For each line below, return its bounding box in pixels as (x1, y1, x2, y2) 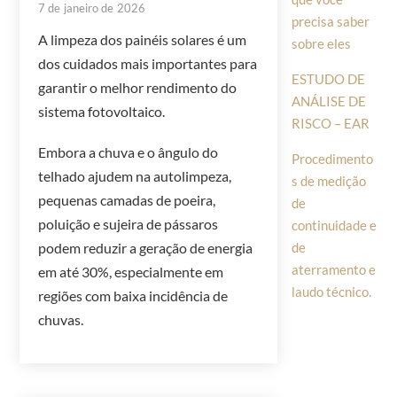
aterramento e (291, 261, 376, 278)
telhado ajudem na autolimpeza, (38, 167, 232, 185)
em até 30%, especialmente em (38, 263, 224, 281)
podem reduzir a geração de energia (38, 239, 253, 257)
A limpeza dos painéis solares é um (38, 31, 247, 49)
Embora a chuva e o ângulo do (38, 144, 219, 161)
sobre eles (291, 35, 351, 51)
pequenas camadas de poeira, (38, 191, 216, 209)
